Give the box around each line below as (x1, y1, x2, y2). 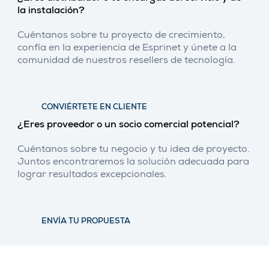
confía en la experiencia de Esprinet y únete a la (17, 44, 237, 54)
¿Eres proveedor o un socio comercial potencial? (17, 121, 240, 131)
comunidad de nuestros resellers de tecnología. (17, 56, 235, 67)
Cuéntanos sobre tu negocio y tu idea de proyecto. (17, 145, 250, 156)
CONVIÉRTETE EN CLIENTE (41, 104, 147, 112)
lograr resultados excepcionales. (17, 171, 167, 181)
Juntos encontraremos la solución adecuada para (17, 158, 249, 168)
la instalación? (17, 7, 85, 17)
